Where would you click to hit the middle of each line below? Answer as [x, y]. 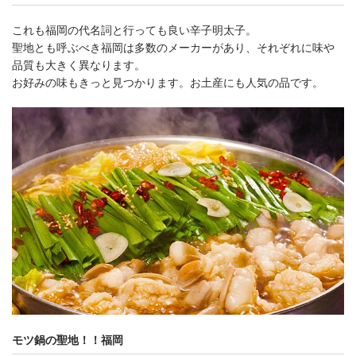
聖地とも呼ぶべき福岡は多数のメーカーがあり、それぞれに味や [173, 47]
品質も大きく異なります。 [79, 65]
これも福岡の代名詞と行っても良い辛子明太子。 [134, 30]
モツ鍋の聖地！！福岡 [68, 341]
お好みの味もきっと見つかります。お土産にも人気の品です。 [168, 82]
